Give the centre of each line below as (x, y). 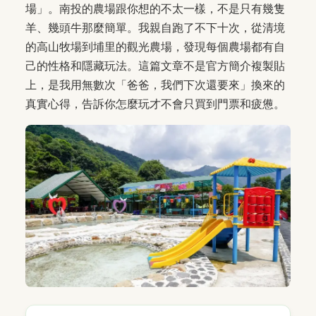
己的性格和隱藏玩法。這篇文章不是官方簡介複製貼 (155, 66)
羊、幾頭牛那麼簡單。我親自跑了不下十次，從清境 (155, 28)
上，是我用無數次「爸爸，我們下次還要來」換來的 (155, 85)
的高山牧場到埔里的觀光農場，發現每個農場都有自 (155, 47)
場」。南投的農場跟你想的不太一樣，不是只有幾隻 (155, 8)
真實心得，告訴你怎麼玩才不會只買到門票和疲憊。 (155, 104)
